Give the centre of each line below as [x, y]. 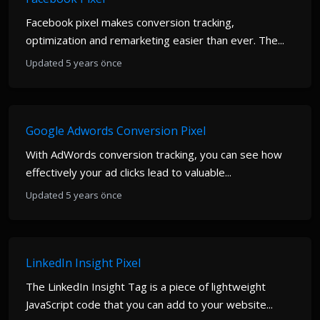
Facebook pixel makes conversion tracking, [130, 22]
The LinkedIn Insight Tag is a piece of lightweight [146, 286]
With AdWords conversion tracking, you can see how [154, 154]
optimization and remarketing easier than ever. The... [155, 40]
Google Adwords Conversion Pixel [116, 131]
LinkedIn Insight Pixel [83, 263]
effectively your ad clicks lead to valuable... [129, 172]
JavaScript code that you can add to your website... [149, 304]
